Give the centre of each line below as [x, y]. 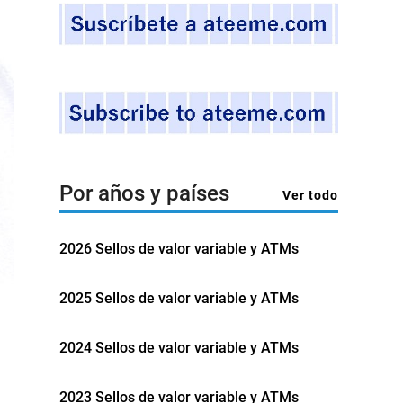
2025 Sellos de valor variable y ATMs [179, 298]
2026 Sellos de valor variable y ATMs [179, 248]
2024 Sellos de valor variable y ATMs [179, 347]
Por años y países [144, 193]
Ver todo [310, 195]
